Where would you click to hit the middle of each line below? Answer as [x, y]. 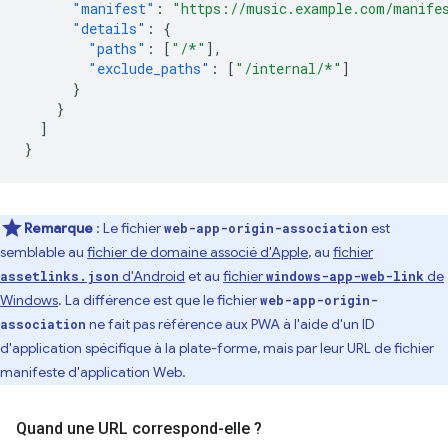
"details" [109, 28]
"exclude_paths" [149, 68]
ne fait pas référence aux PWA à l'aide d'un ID [230, 324]
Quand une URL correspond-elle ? [139, 428]
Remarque [58, 228]
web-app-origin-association [266, 228]
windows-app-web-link [345, 276]
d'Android [152, 276]
